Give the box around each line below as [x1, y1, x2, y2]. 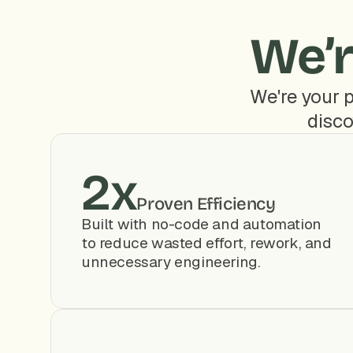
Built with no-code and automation [81, 214, 321, 234]
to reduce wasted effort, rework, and [81, 233, 332, 253]
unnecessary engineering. [81, 252, 261, 272]
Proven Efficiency [136, 194, 276, 214]
